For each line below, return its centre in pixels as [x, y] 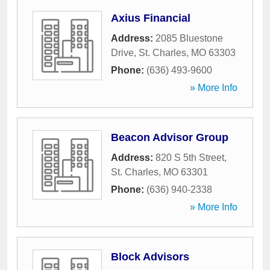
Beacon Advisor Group [170, 137]
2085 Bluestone [189, 38]
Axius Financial [151, 18]
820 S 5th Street [190, 158]
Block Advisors [150, 257]
